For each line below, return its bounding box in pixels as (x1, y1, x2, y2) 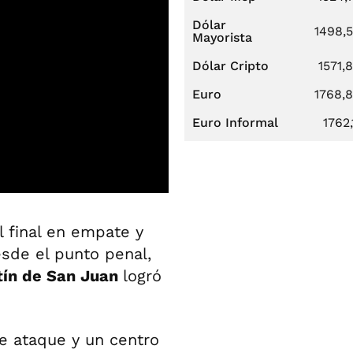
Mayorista (192, 30, 252, 45)
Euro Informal (192, 115, 278, 130)
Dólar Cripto (192, 58, 269, 73)
